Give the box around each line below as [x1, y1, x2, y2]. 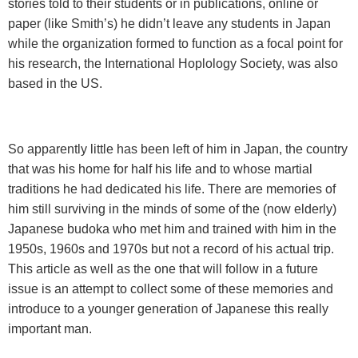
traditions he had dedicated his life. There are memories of [8, 182, 336, 197]
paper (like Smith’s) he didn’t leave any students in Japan [8, 17, 331, 31]
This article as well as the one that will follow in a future [8, 262, 318, 276]
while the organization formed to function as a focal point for [8, 37, 343, 51]
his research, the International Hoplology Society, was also [8, 57, 338, 71]
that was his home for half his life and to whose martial [8, 162, 312, 177]
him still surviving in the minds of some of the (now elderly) [8, 202, 336, 217]
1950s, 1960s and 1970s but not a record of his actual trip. [8, 242, 334, 257]
